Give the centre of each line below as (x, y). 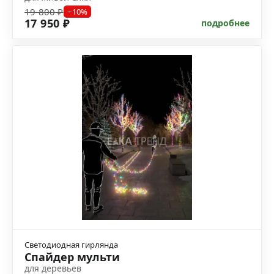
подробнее (225, 23)
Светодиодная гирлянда (71, 245)
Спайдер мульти (72, 257)
